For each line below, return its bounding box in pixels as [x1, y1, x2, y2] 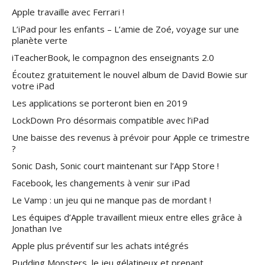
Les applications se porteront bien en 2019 [12, 97, 188, 109]
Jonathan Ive [12, 222, 62, 235]
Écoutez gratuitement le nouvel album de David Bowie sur [12, 69, 248, 81]
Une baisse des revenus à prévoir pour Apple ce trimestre [12, 131, 250, 144]
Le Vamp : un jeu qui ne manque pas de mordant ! [12, 194, 211, 206]
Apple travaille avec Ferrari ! [12, 6, 124, 18]
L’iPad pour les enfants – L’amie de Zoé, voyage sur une [12, 23, 239, 35]
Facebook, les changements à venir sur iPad [12, 177, 190, 189]
